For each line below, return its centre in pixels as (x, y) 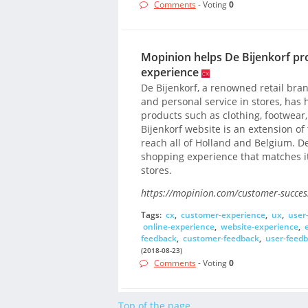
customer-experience (223, 214)
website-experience (259, 226)
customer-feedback (221, 238)
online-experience (178, 226)
